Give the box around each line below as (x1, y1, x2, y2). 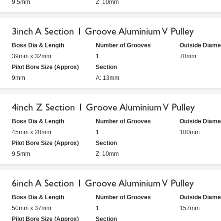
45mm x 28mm (12, 129, 51, 136)
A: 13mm (96, 74, 119, 81)
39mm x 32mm (12, 53, 51, 60)
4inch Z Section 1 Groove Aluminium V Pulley (12, 102, 195, 113)
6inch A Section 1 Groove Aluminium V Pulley (12, 178, 194, 189)
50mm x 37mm (12, 205, 51, 212)
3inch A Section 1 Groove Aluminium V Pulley (12, 26, 194, 37)
